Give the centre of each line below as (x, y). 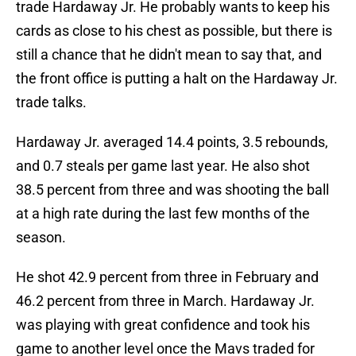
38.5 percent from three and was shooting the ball (172, 190)
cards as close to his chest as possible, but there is (174, 31)
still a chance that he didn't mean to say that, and (169, 55)
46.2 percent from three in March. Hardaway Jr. (165, 301)
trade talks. (51, 103)
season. (41, 238)
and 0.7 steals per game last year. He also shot (163, 166)
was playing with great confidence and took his (163, 325)
